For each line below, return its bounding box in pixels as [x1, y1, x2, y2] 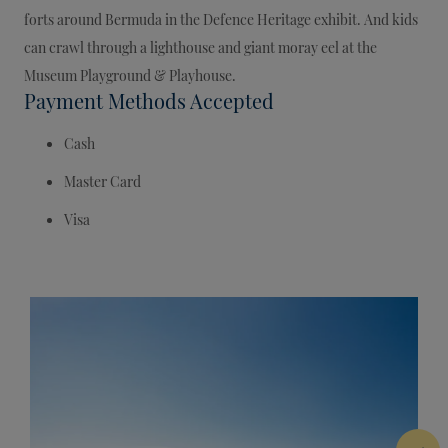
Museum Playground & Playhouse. [24, 64, 236, 84]
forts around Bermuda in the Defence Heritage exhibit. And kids [24, 8, 418, 28]
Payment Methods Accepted [24, 85, 274, 114]
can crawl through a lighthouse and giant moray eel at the [24, 36, 377, 56]
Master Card [64, 170, 141, 190]
